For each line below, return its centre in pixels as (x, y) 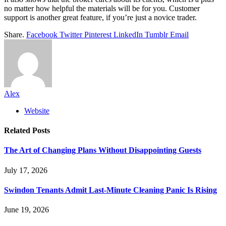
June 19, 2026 (26, 210)
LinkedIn (128, 34)
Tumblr (156, 34)
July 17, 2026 (26, 170)
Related (18, 131)
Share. (14, 34)
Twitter (71, 34)
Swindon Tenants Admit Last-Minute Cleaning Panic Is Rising (110, 190)
